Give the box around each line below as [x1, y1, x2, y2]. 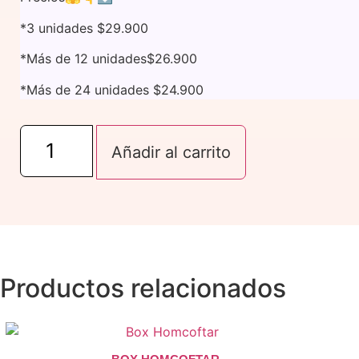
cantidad [19, 147, 72, 164]
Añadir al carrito [111, 142, 231, 162]
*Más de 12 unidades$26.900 [20, 50, 197, 67]
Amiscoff [19, 135, 74, 151]
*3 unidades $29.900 [20, 19, 148, 36]
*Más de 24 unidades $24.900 [20, 81, 204, 98]
